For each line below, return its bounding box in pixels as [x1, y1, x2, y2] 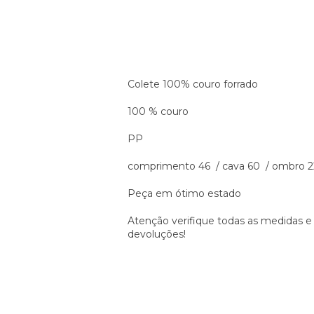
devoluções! [128, 228, 189, 240]
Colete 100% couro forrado [128, 78, 258, 90]
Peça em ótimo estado [128, 187, 244, 200]
